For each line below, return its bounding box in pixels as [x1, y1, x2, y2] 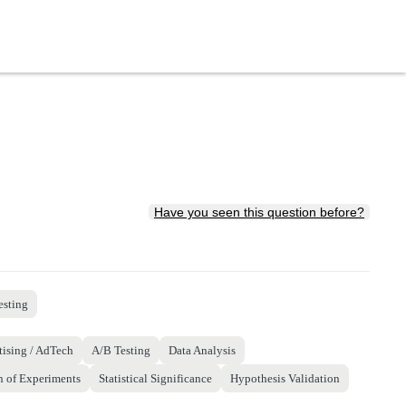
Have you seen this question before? [154, 205, 364, 220]
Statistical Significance [99, 371, 212, 385]
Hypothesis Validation [230, 371, 340, 385]
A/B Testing [92, 343, 150, 357]
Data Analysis [169, 343, 236, 357]
